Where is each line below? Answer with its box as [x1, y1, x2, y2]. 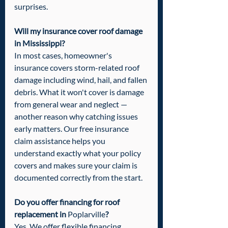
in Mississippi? [14, 38, 65, 48]
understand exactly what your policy [14, 148, 142, 158]
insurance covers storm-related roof [14, 63, 141, 73]
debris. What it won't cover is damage [14, 87, 146, 97]
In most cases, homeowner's [14, 50, 113, 61]
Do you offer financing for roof [14, 197, 121, 207]
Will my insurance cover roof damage [14, 26, 144, 36]
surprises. [14, 2, 48, 12]
